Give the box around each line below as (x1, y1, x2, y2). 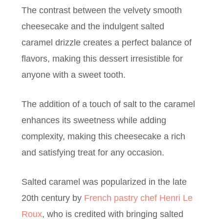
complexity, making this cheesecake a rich (22, 131, 185, 141)
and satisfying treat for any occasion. (22, 147, 164, 157)
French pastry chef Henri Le (84, 193, 193, 203)
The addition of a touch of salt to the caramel (22, 99, 195, 109)
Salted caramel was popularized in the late (22, 176, 187, 187)
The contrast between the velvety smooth (22, 5, 182, 15)
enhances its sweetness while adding (22, 115, 166, 125)
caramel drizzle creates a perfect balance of (22, 37, 192, 47)
